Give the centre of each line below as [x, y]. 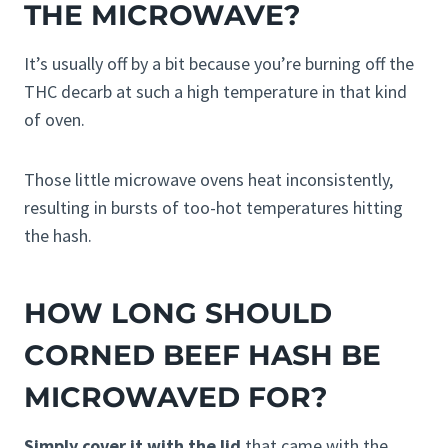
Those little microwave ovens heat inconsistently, [208, 180]
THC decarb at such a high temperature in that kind [215, 92]
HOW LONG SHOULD [178, 313]
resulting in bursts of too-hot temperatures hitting [213, 208]
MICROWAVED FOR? [175, 397]
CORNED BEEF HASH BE [202, 355]
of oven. [54, 120]
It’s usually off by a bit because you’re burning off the [219, 64]
